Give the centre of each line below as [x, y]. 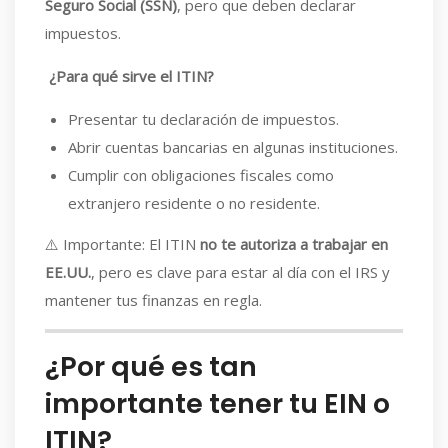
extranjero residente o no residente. [193, 202]
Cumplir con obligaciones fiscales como [200, 174]
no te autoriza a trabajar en [294, 244]
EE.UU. [68, 272]
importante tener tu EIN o [217, 403]
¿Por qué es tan [151, 366]
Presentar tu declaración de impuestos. [203, 118]
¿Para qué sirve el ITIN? [131, 75]
